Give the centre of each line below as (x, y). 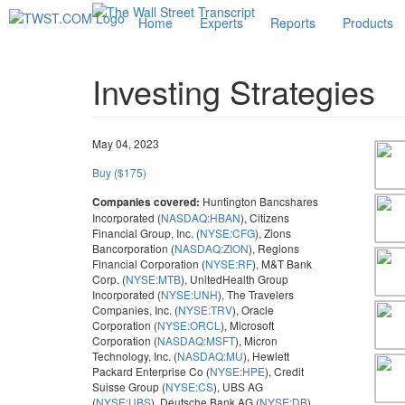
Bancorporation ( (133, 248)
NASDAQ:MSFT (196, 340)
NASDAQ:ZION (212, 248)
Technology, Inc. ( (135, 356)
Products (368, 23)
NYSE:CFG (227, 233)
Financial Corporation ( (149, 264)
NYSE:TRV (205, 310)
